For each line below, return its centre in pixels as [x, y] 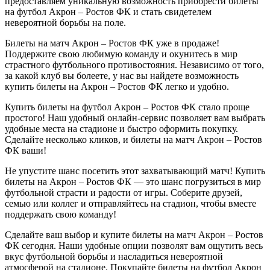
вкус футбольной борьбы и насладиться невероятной [114, 256]
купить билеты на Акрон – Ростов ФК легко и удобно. [117, 86]
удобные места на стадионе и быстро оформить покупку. [121, 128]
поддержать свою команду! [61, 214]
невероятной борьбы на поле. [65, 22]
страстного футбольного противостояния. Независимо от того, [134, 64]
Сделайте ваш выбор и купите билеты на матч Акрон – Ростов [134, 234]
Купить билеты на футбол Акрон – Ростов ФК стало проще [127, 107]
